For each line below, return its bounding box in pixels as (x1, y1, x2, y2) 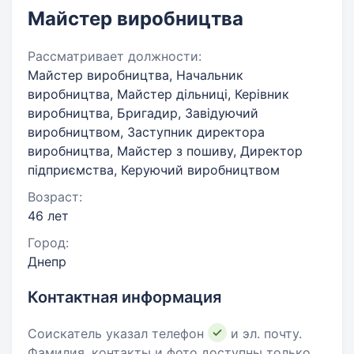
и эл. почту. (227, 326, 302, 341)
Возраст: (28, 189, 82, 205)
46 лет (28, 208, 69, 224)
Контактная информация (28, 288, 221, 307)
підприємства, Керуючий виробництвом (28, 162, 280, 178)
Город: (28, 235, 69, 250)
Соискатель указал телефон (28, 326, 208, 341)
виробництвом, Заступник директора (28, 124, 265, 140)
